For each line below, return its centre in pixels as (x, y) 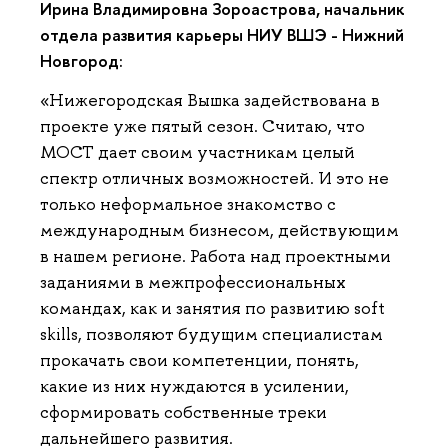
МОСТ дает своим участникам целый (197, 152)
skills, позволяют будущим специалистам (211, 334)
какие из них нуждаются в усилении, (194, 386)
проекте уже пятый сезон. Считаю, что (202, 126)
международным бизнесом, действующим (219, 230)
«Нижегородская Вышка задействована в (210, 100)
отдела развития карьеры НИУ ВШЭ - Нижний (222, 34)
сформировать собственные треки (183, 412)
